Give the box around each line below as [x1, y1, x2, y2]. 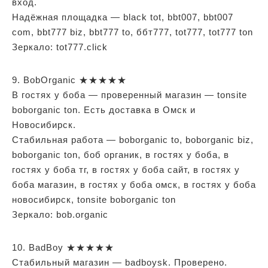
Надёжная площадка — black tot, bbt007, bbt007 [12, 11, 233, 22]
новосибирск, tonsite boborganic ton [12, 194, 176, 205]
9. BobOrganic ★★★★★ [12, 74, 127, 85]
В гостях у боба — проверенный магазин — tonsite [12, 89, 247, 100]
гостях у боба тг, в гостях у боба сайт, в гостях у [12, 164, 240, 175]
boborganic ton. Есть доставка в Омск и [12, 104, 196, 115]
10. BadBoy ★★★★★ [12, 242, 114, 252]
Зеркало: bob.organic [12, 209, 108, 220]
